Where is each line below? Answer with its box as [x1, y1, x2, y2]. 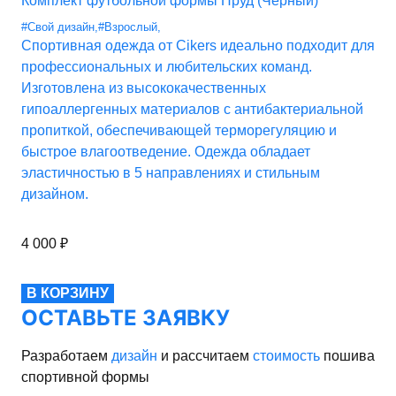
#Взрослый [98, 20, 157, 34]
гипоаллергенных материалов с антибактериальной [21, 102, 363, 118]
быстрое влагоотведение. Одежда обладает [21, 144, 310, 160]
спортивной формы [21, 369, 149, 385]
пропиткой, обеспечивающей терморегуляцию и [21, 123, 337, 139]
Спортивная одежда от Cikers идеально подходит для [21, 38, 375, 54]
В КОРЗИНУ [27, 286, 109, 301]
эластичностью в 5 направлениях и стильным [21, 165, 320, 181]
